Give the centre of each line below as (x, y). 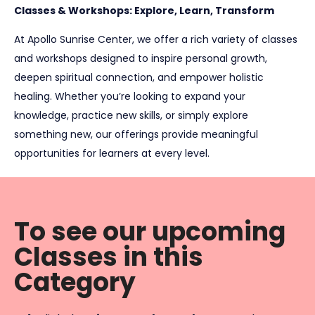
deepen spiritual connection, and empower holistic (139, 77)
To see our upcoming (150, 231)
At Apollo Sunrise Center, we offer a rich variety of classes (156, 39)
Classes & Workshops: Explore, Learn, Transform (144, 10)
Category (75, 282)
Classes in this (109, 257)
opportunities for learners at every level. (112, 153)
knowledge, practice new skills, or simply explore (131, 115)
